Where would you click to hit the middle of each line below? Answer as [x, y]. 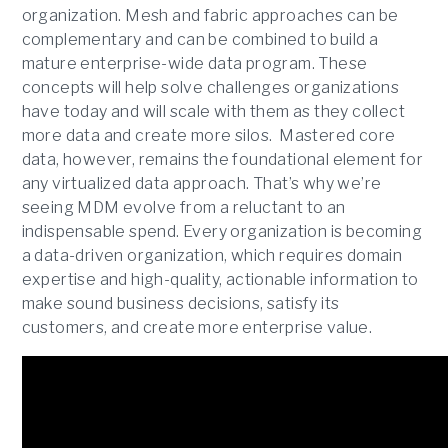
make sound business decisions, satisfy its [180, 304]
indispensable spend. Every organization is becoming [221, 232]
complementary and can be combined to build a [200, 40]
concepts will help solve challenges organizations [210, 88]
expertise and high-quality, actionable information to [220, 280]
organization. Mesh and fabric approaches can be [210, 16]
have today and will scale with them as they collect [213, 112]
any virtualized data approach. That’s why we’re [201, 184]
